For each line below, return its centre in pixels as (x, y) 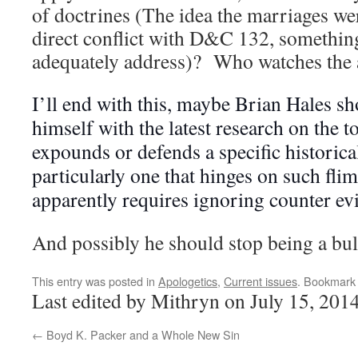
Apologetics (188, 281)
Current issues (261, 281)
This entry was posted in (95, 281)
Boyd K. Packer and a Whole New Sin (141, 334)
